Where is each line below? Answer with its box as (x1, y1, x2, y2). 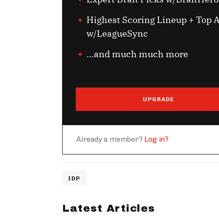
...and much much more (87, 48, 188, 60)
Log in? (144, 135, 169, 144)
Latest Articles (62, 203, 155, 214)
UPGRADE (142, 96, 175, 103)
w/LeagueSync (87, 28, 148, 40)
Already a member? (76, 135, 145, 144)
